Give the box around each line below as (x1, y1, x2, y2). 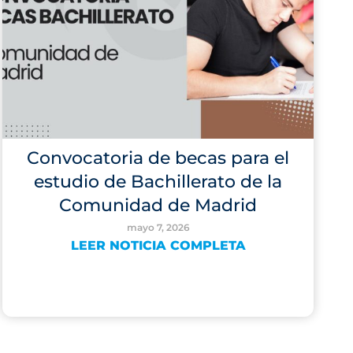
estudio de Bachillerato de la (34, 171, 283, 192)
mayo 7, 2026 (126, 221, 190, 233)
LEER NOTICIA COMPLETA (70, 238, 246, 253)
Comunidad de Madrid (59, 195, 258, 216)
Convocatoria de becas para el (27, 147, 290, 169)
